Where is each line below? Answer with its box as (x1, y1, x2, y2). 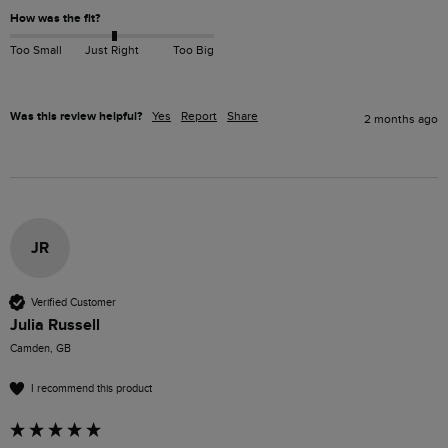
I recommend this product (31, 381, 152, 395)
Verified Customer (31, 295, 116, 309)
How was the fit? (10, 11, 100, 27)
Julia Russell (10, 315, 100, 336)
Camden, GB (10, 342, 71, 356)
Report (181, 109, 217, 124)
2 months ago (364, 112, 438, 127)
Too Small (10, 43, 62, 58)
